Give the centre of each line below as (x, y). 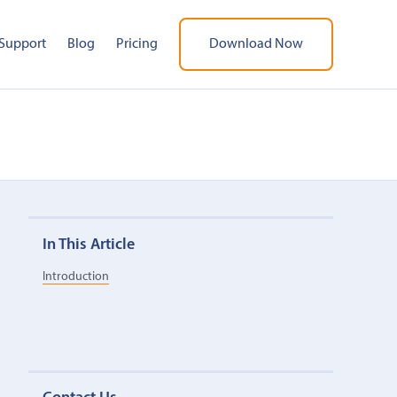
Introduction (75, 277)
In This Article (88, 245)
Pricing (137, 44)
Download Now (256, 44)
